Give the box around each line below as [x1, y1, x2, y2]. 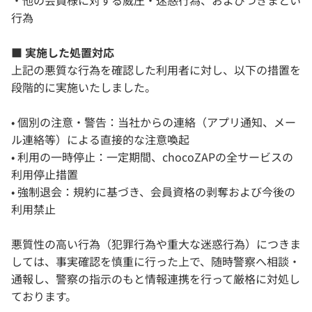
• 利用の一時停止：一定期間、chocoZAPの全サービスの [11, 148, 293, 165]
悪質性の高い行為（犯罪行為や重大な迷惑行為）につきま [11, 235, 301, 252]
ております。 [11, 288, 77, 304]
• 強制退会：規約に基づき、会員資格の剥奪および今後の [11, 183, 295, 200]
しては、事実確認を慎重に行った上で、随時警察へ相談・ [11, 253, 300, 270]
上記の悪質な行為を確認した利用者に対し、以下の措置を [11, 61, 301, 78]
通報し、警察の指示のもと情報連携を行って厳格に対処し [11, 270, 300, 287]
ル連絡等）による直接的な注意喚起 [11, 131, 189, 148]
